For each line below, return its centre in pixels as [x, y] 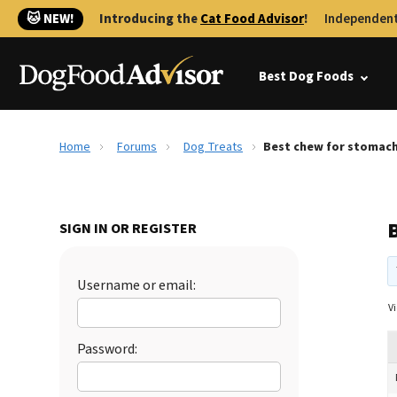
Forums [137, 147]
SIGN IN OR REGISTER [128, 229]
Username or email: [136, 285]
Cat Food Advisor [252, 19]
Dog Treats [213, 147]
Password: [107, 349]
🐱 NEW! [51, 19]
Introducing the [150, 19]
